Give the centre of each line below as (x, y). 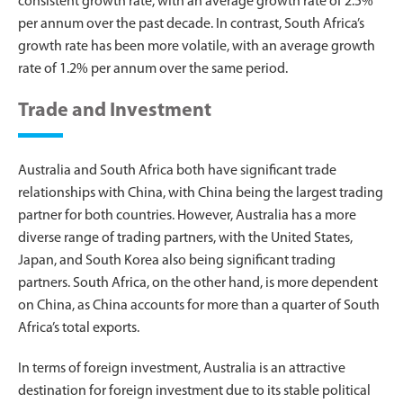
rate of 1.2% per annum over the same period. (153, 69)
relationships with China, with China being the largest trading (201, 193)
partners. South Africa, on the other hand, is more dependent (198, 283)
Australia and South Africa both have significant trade (177, 170)
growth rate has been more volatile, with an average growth (197, 46)
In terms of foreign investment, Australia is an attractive (182, 368)
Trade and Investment (115, 111)
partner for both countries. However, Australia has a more (187, 215)
